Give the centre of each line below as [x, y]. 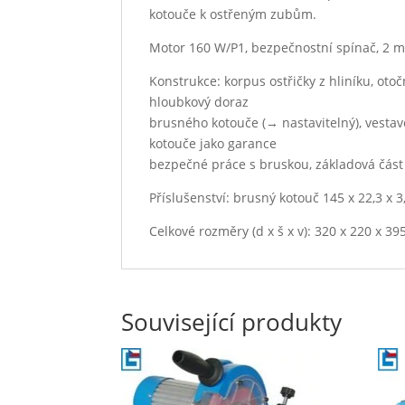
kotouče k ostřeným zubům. [233, 14]
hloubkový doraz [199, 101]
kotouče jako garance [213, 143]
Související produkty [232, 321]
